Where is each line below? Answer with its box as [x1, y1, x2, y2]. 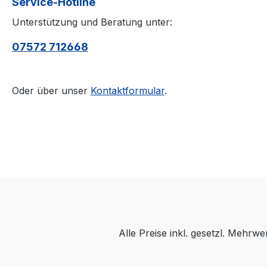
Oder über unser [12, 85, 91, 97]
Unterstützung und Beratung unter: [12, 16, 172, 29]
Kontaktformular [91, 85, 164, 97]
